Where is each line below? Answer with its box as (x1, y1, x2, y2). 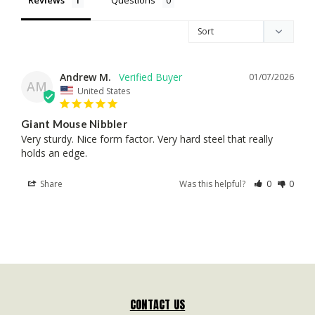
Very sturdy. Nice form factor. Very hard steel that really (21, 132, 273, 146)
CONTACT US (129, 296, 186, 314)
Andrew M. (60, 70, 111, 84)
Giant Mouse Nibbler (21, 117, 127, 131)
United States (77, 84, 130, 97)
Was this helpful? (179, 178, 248, 191)
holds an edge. (21, 146, 87, 160)
